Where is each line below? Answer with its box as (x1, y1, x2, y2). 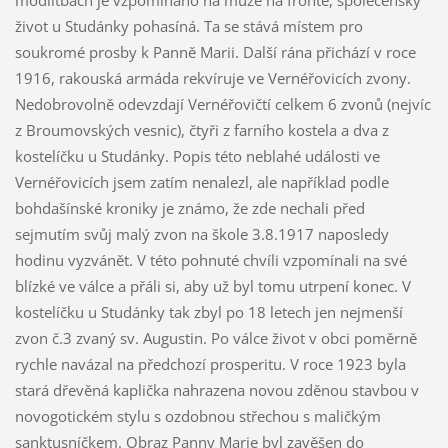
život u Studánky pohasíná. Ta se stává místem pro (14, 16, 363, 37)
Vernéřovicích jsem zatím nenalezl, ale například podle (14, 172, 389, 193)
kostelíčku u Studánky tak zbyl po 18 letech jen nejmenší (14, 302, 403, 323)
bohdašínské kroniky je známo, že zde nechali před (14, 198, 365, 219)
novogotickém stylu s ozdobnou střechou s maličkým (14, 406, 381, 427)
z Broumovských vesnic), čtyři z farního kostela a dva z (14, 120, 389, 141)
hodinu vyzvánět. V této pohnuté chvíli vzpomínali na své (14, 250, 407, 271)
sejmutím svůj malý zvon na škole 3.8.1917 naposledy (14, 224, 389, 245)
